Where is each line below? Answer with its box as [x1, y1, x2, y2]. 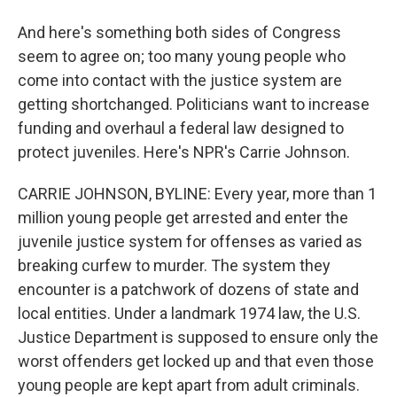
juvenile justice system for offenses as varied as [18, 232, 362, 251]
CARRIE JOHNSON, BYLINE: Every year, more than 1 [18, 184, 377, 203]
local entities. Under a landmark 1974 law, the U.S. [18, 304, 361, 323]
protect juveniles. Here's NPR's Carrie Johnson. [18, 143, 350, 161]
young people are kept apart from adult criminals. [18, 376, 360, 394]
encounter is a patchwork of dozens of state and [18, 280, 359, 299]
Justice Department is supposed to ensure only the [18, 328, 378, 346]
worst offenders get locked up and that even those [18, 352, 374, 370]
